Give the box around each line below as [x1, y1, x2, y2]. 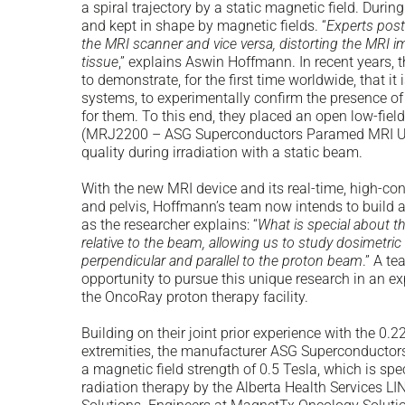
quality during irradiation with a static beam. [81, 143, 363, 161]
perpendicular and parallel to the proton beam [81, 251, 363, 269]
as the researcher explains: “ [81, 215, 258, 233]
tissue [81, 52, 118, 71]
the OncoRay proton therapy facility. [81, 287, 308, 306]
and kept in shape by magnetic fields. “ [81, 16, 326, 34]
